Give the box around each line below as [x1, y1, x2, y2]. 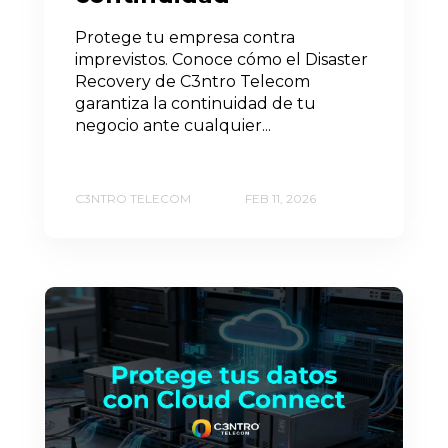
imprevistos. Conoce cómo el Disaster [75, 49, 368, 69]
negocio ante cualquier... [75, 115, 271, 135]
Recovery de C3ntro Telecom [75, 71, 310, 91]
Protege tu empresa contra [75, 27, 295, 47]
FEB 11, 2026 [245, 191, 316, 207]
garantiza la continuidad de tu [75, 93, 316, 113]
